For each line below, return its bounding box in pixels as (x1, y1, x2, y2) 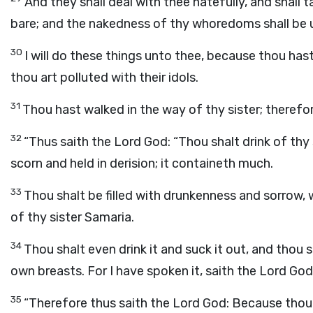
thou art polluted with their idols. (10, 70, 198, 85)
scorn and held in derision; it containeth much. (10, 156, 273, 171)
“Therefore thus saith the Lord (24, 296, 203, 311)
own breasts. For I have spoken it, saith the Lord (10, 263, 289, 279)
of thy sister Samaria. (10, 210, 134, 225)
